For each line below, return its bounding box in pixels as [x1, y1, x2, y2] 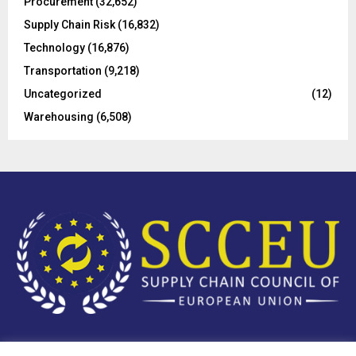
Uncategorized [24, 87, 102, 100]
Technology [24, 41, 85, 54]
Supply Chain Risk [24, 17, 115, 31]
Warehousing [24, 110, 94, 123]
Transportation [24, 64, 102, 77]
